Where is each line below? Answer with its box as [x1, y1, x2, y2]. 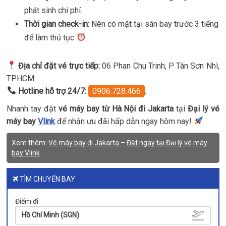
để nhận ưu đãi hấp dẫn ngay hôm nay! [55, 116, 194, 126]
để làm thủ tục [24, 32, 77, 42]
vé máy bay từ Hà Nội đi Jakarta [59, 103, 174, 114]
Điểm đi [15, 197, 39, 205]
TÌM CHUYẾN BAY [18, 175, 76, 183]
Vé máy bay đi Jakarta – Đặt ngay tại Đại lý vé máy [48, 138, 208, 147]
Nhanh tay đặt [7, 103, 59, 114]
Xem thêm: [12, 138, 49, 147]
